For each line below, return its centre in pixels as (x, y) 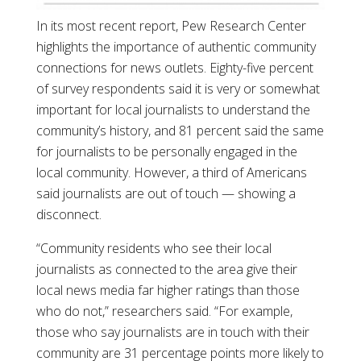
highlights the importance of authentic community (176, 47)
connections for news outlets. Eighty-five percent (174, 68)
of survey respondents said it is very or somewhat (178, 89)
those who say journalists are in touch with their (172, 332)
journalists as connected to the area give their (166, 270)
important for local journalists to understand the (173, 110)
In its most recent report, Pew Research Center (171, 26)
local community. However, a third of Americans (171, 173)
